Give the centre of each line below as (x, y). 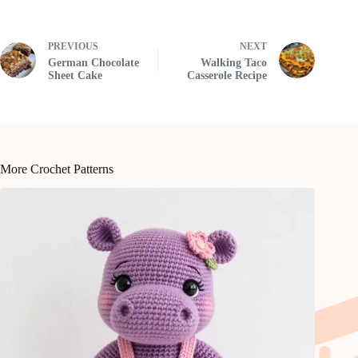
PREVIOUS (73, 46)
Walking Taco (234, 62)
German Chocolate (93, 62)
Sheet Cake (75, 75)
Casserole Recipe (227, 75)
